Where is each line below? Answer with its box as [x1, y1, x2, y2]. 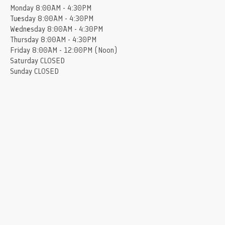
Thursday [10, 35, 39, 45]
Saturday [10, 56, 38, 66]
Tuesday [10, 14, 36, 24]
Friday [10, 46, 30, 55]
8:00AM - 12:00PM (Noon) [32, 46, 117, 55]
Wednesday [10, 25, 45, 34]
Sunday [10, 67, 32, 76]
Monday [10, 4, 34, 13]
